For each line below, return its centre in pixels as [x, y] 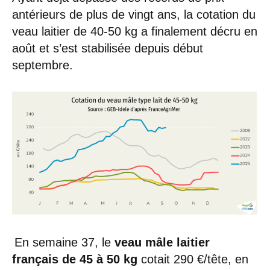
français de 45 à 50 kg [75, 259]
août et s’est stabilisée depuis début [108, 49]
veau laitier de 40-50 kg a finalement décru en [135, 32]
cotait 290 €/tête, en [193, 259]
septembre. [47, 65]
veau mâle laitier [162, 242]
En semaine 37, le [63, 242]
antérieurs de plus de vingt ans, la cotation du [134, 15]
